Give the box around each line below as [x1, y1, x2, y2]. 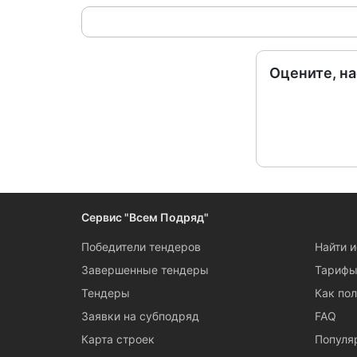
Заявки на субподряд [81, 309, 199, 323]
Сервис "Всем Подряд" [81, 210, 209, 224]
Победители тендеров [81, 240, 201, 253]
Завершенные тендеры [81, 263, 209, 277]
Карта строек [81, 332, 155, 346]
